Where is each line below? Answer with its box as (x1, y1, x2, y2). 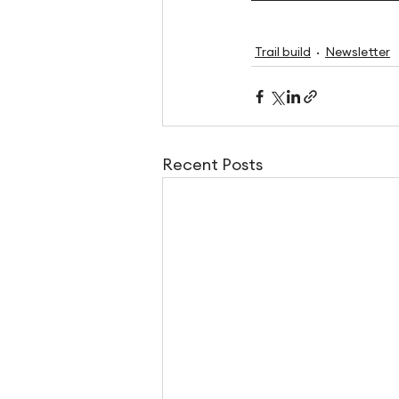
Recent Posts (162, 157, 263, 174)
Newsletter (325, 46, 390, 60)
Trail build (255, 46, 311, 60)
